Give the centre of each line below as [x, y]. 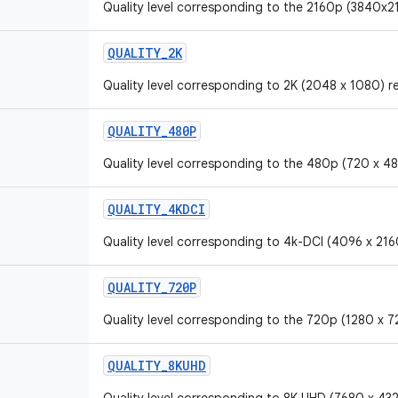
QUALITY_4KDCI [156, 209]
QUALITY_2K [145, 53]
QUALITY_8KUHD [157, 366]
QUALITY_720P [152, 287]
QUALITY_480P [152, 131]
